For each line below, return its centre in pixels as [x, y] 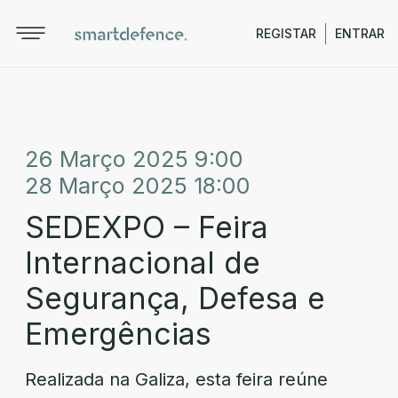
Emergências [118, 334]
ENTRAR [360, 33]
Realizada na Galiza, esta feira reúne [176, 379]
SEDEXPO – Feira [147, 227]
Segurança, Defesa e [175, 298]
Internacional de [143, 263]
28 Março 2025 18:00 [138, 186]
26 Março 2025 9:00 [134, 159]
